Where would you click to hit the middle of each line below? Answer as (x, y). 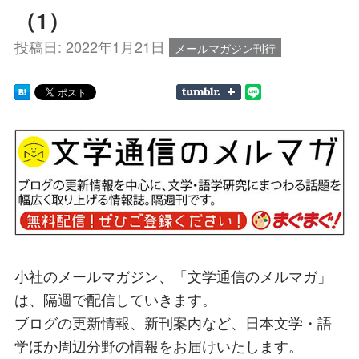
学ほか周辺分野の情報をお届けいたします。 (159, 346)
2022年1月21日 (115, 47)
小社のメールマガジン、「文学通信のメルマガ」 (173, 276)
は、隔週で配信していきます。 (115, 299)
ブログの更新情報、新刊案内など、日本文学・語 (173, 323)
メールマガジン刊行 (226, 48)
